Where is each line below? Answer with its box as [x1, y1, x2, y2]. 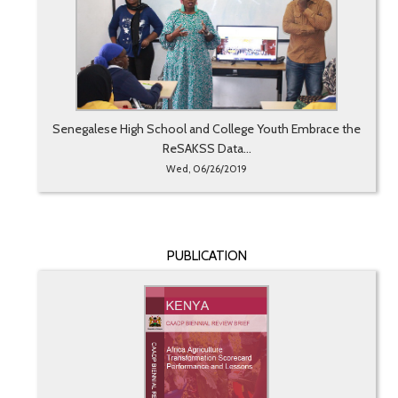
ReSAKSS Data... [162, 140, 251, 157]
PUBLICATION [166, 248, 247, 265]
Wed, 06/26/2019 [166, 163, 248, 176]
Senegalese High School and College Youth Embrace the [52, 121, 362, 138]
